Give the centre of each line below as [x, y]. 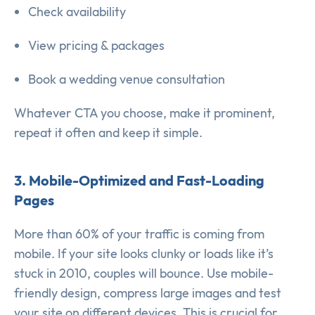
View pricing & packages [96, 46]
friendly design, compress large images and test [148, 293]
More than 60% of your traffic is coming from [139, 234]
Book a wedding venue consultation [127, 79]
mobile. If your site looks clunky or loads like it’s [144, 254]
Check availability [77, 12]
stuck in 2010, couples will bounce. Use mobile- [144, 274]
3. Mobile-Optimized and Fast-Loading [139, 181]
